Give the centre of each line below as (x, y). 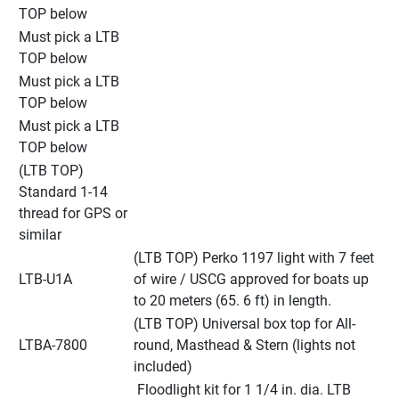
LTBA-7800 (53, 345)
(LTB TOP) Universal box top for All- (244, 323)
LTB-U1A (45, 279)
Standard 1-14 (63, 191)
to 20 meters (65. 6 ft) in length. (232, 300)
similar (40, 234)
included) (163, 366)
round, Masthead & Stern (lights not (244, 345)
